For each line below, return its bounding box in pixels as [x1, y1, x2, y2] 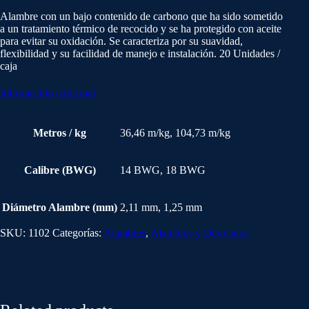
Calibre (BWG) [23, 164, 96, 177]
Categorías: [52, 227, 103, 239]
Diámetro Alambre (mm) [2, 201, 117, 214]
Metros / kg [33, 127, 86, 139]
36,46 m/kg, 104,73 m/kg [120, 127, 230, 139]
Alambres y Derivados [150, 227, 248, 239]
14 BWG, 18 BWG [120, 164, 206, 177]
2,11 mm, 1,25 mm [120, 201, 202, 214]
